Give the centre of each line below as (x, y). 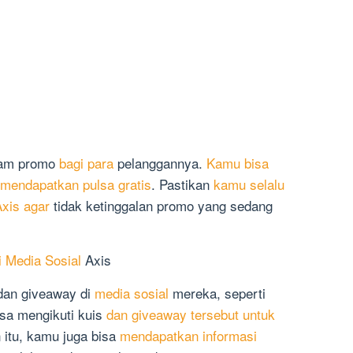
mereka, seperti (217, 293)
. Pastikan (182, 184)
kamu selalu (249, 184)
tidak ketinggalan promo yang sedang (161, 206)
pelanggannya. (160, 163)
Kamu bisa (238, 163)
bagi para (86, 163)
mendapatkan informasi (188, 336)
